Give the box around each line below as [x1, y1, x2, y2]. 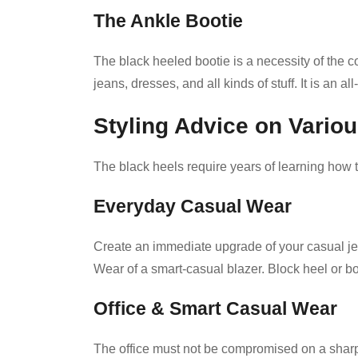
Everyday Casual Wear [93, 197, 292, 217]
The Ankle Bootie [93, 11, 243, 32]
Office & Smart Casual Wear [93, 299, 337, 320]
